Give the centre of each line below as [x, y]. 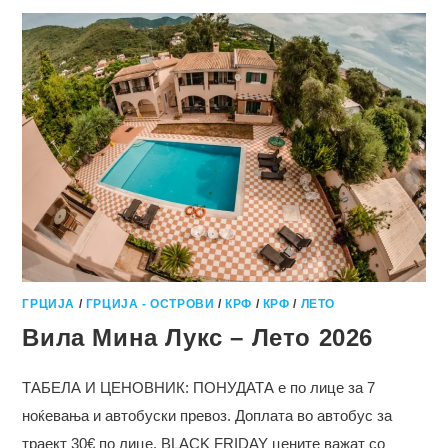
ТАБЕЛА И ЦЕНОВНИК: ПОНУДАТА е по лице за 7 [199, 387]
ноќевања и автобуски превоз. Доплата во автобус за [207, 415]
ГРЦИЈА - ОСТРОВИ [150, 303]
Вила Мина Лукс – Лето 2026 [198, 337]
